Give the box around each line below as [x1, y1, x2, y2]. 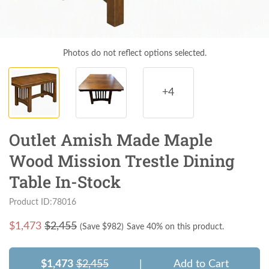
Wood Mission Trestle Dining [9, 150, 235, 171]
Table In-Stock [9, 171, 121, 192]
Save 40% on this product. [127, 222, 224, 231]
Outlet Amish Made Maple [9, 128, 213, 150]
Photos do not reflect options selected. [62, 49, 207, 58]
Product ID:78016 [9, 197, 76, 207]
